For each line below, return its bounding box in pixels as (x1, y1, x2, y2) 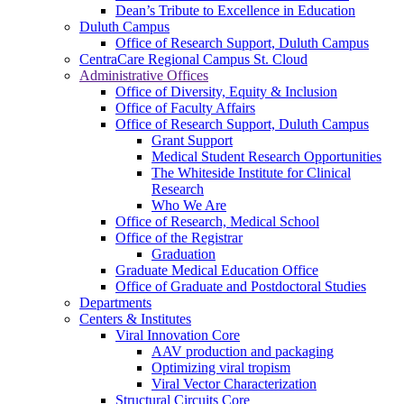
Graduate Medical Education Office (115, 262, 318, 278)
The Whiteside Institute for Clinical (151, 165, 351, 180)
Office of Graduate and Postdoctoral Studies (115, 279, 366, 294)
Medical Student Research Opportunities (151, 149, 381, 164)
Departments (79, 295, 151, 310)
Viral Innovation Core (115, 327, 240, 343)
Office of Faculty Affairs (115, 100, 255, 115)
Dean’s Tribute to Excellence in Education (115, 3, 355, 18)
